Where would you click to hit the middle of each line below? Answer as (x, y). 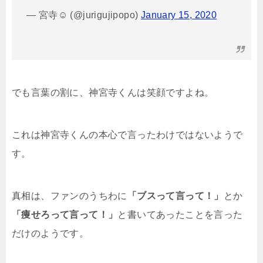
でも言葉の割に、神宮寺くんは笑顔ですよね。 (113, 92)
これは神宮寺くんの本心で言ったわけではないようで (127, 134)
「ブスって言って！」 (175, 195)
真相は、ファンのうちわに (70, 195)
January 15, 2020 (179, 15)
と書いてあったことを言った (180, 214)
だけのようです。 (50, 233)
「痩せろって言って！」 (65, 214)
